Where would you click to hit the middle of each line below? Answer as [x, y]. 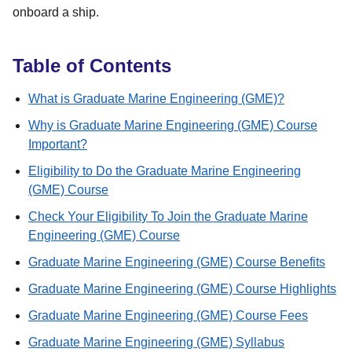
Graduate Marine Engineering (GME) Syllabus [156, 342]
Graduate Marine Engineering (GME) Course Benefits [177, 262]
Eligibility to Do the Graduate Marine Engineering [165, 170]
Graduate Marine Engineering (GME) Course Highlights [182, 288]
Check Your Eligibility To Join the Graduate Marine [168, 216]
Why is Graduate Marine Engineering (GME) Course [173, 125]
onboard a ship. [56, 12]
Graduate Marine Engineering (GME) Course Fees [168, 315]
